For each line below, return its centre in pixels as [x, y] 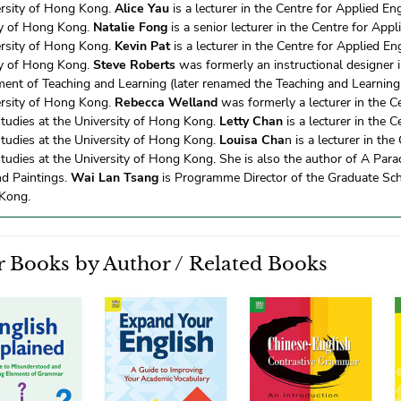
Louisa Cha [252, 141]
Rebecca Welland [166, 103]
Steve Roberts [134, 65]
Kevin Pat [142, 47]
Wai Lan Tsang [115, 178]
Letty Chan [251, 122]
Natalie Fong [130, 28]
